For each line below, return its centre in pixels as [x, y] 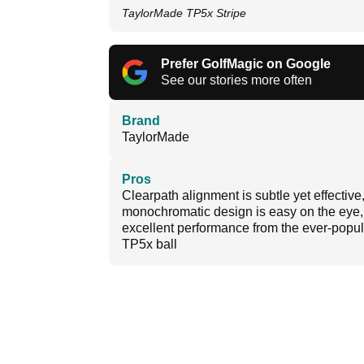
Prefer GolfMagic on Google [246, 64]
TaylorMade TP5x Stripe [184, 13]
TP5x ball [149, 245]
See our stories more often [236, 80]
